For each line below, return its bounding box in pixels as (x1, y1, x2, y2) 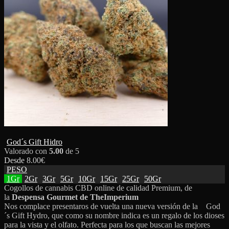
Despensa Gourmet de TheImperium (10, 192, 139, 201)
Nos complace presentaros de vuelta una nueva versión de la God (4, 201, 220, 211)
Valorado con (4, 146, 49, 155)
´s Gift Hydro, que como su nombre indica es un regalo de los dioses (4, 211, 224, 220)
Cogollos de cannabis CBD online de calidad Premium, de (4, 183, 192, 192)
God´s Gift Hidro (7, 137, 62, 146)
